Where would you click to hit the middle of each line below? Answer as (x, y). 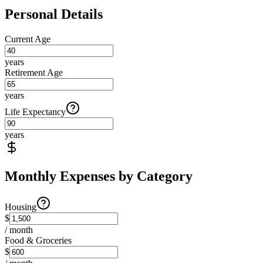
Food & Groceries (38, 240)
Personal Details (54, 14)
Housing (21, 207)
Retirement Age (34, 72)
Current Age (28, 39)
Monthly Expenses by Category (99, 176)
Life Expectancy (35, 112)
